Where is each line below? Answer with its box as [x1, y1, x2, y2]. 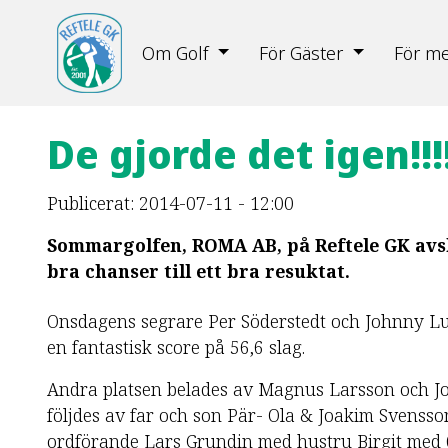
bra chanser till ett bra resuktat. [47, 259, 350, 283]
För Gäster [259, 40, 344, 66]
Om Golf [142, 40, 209, 66]
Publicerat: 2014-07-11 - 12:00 [47, 191, 294, 215]
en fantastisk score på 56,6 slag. [47, 335, 305, 359]
